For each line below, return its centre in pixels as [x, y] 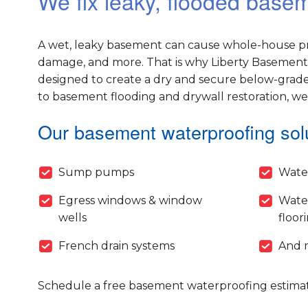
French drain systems [116, 246]
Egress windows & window [130, 201]
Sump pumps [96, 173]
